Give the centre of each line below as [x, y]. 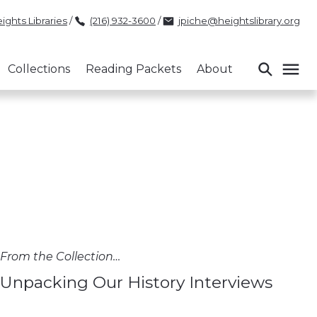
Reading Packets [133, 69]
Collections [39, 69]
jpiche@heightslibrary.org [239, 20]
